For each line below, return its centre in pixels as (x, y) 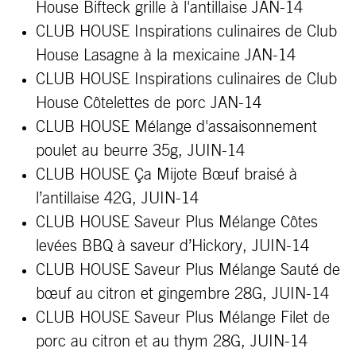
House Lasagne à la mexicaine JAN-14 (166, 56)
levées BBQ (77, 246)
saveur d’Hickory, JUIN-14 (217, 246)
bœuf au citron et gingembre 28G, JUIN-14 (182, 294)
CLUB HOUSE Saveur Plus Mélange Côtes (177, 222)
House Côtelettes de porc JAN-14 (149, 103)
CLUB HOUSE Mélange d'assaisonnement (176, 127)
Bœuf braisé (246, 175)
